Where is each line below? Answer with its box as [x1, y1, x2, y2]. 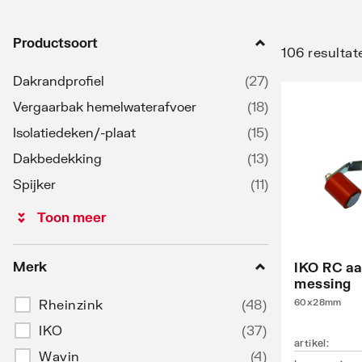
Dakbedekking [13, 149, 102, 166]
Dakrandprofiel [13, 72, 104, 88]
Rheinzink [39, 296, 103, 312]
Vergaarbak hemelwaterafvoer [13, 98, 196, 114]
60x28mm [294, 296, 342, 307]
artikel [294, 336, 326, 349]
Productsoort [13, 34, 98, 50]
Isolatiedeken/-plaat [13, 124, 136, 140]
